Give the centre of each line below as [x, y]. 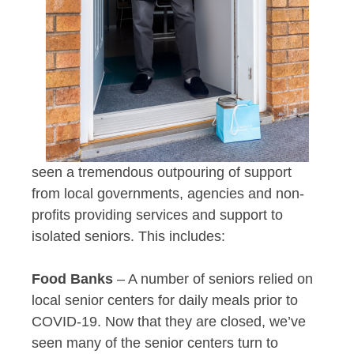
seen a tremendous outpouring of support [162, 172]
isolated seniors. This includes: [128, 236]
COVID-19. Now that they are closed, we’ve [169, 321]
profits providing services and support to [157, 215]
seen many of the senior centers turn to [155, 343]
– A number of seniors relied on [213, 279]
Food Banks [72, 279]
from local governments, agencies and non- [168, 193]
